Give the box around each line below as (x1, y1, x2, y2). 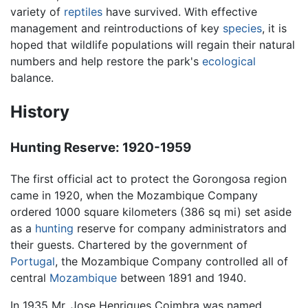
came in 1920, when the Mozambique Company (10, 188, 258, 202)
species (223, 21, 262, 35)
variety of (10, 4, 64, 19)
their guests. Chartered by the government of (10, 237, 247, 252)
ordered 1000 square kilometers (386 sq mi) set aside (10, 204, 291, 219)
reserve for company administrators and (74, 221, 287, 235)
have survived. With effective (102, 4, 257, 19)
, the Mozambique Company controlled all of (55, 254, 288, 268)
